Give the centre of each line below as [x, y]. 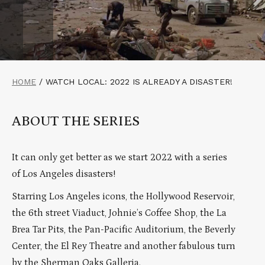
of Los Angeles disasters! [64, 174]
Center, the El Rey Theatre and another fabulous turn [124, 246]
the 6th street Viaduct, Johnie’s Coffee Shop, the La [119, 213]
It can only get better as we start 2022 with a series [119, 158]
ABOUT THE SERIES [76, 121]
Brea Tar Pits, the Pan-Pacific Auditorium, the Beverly [124, 229]
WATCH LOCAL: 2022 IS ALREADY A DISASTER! [139, 81]
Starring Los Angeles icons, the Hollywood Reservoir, [123, 196]
